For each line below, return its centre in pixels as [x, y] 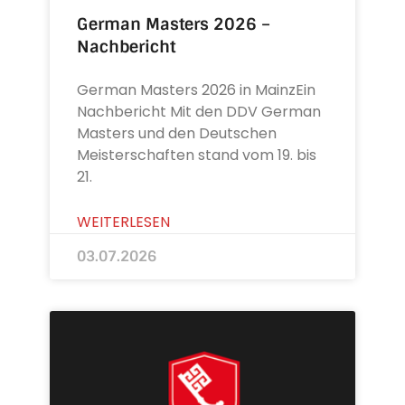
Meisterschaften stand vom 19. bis [197, 155]
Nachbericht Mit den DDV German [199, 111]
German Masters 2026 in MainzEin [197, 89]
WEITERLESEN [124, 221]
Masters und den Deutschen [177, 133]
